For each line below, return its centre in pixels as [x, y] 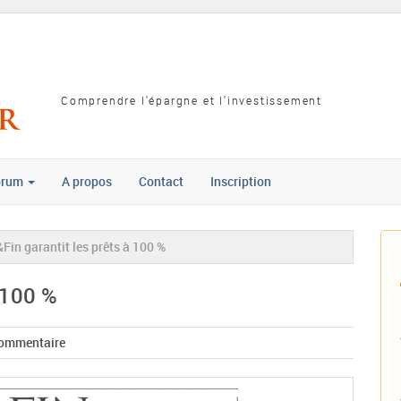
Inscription [241, 181]
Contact [161, 181]
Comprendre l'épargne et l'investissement [192, 100]
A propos [87, 181]
